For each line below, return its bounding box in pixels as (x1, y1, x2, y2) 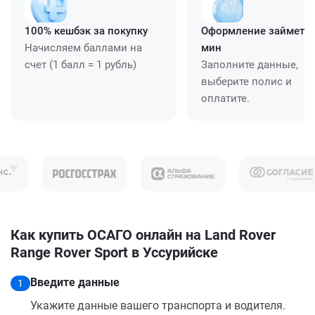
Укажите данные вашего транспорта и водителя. (30, 298, 285, 312)
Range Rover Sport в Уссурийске (11, 243, 218, 261)
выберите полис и (201, 75, 292, 88)
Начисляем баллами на (25, 41, 142, 54)
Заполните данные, (201, 58, 298, 71)
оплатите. (201, 91, 250, 105)
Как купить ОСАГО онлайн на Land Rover (11, 226, 276, 243)
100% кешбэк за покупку (25, 24, 148, 37)
